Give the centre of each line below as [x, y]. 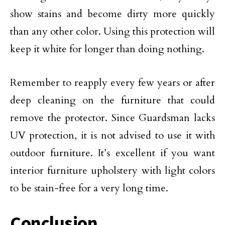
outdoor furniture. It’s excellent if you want [113, 153]
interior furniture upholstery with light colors [113, 171]
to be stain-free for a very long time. [89, 188]
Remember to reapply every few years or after [113, 83]
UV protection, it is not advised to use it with [113, 135]
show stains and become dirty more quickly [113, 14]
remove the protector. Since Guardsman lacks [113, 118]
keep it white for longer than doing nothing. [107, 49]
